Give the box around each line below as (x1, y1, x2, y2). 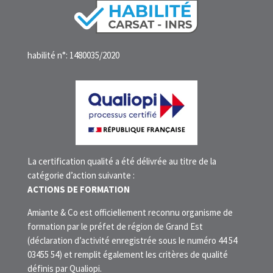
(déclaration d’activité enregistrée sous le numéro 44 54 (27, 235, 237, 247)
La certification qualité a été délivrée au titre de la (27, 155, 216, 168)
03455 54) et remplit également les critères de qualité (27, 249, 228, 261)
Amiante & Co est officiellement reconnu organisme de (27, 207, 233, 219)
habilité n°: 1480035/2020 (27, 49, 119, 61)
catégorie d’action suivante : (27, 169, 135, 182)
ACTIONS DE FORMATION (27, 183, 130, 196)
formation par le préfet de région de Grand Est (27, 221, 203, 233)
